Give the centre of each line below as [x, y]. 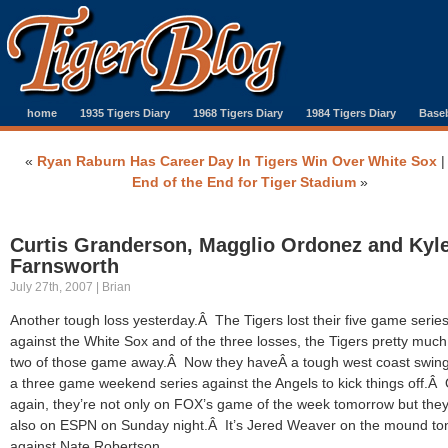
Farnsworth [64, 266]
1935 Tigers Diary [125, 113]
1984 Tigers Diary [351, 113]
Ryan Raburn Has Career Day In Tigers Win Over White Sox [237, 161]
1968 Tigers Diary [238, 113]
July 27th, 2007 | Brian [70, 287]
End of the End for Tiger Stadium [244, 182]
